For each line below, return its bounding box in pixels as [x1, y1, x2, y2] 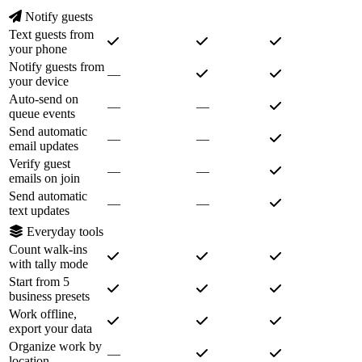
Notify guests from [9, 60, 104, 74]
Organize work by [9, 339, 102, 354]
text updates [9, 204, 69, 218]
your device [9, 74, 69, 89]
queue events [9, 107, 75, 121]
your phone [9, 42, 67, 57]
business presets [9, 289, 90, 304]
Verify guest [9, 157, 70, 171]
